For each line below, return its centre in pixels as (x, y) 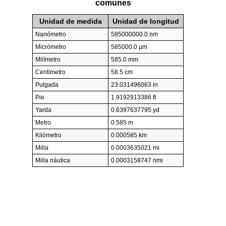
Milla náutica (53, 161)
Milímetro (48, 60)
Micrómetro (51, 47)
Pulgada (47, 85)
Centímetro (50, 72)
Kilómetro (48, 135)
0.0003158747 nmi (137, 161)
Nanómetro (51, 35)
